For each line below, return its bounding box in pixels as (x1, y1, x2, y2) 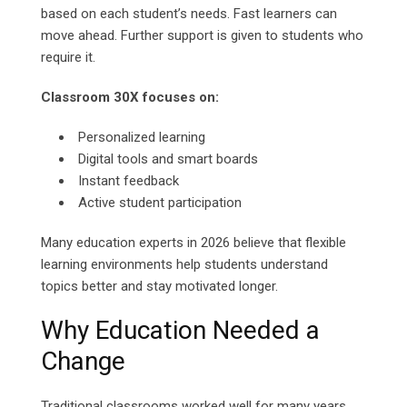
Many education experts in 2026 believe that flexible (41, 234, 346, 252)
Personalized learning (78, 129, 205, 146)
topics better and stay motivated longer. (41, 278, 278, 295)
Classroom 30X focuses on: (41, 89, 219, 106)
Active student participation (78, 194, 242, 212)
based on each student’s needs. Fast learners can (41, 5, 337, 23)
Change (41, 346, 125, 377)
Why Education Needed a (41, 315, 320, 346)
